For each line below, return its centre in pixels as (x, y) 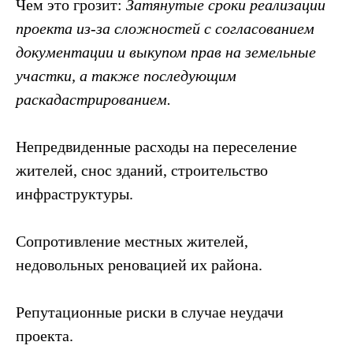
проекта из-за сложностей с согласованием (165, 28)
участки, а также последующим (126, 76)
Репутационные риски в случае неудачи (150, 312)
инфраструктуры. (74, 194)
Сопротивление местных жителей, (132, 241)
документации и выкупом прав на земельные (166, 52)
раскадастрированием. (93, 99)
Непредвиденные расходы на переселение (156, 147)
